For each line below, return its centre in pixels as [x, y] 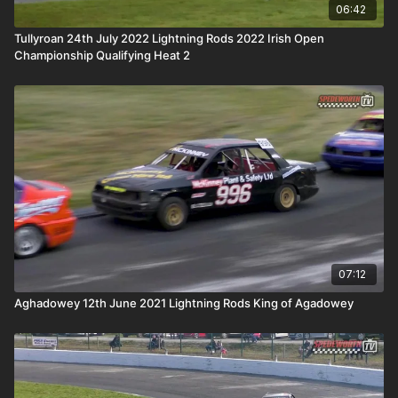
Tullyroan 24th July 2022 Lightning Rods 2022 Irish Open [169, 38]
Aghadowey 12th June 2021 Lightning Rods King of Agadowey [184, 302]
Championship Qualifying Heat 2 [102, 55]
